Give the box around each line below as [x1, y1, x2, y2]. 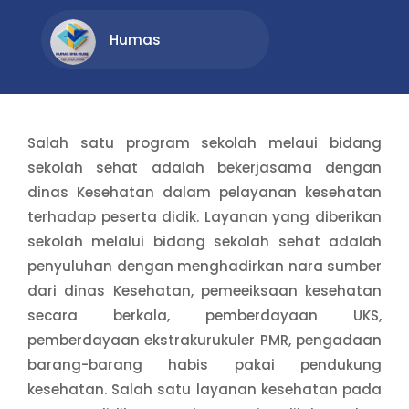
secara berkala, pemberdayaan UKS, [27, 305, 382, 325]
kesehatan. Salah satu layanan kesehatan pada [27, 379, 382, 399]
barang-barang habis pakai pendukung [27, 354, 382, 374]
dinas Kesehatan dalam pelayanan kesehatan [27, 182, 382, 202]
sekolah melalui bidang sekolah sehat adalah [27, 231, 382, 251]
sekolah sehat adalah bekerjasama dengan [27, 157, 382, 177]
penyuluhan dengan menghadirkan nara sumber [27, 256, 382, 276]
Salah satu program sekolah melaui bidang [27, 132, 382, 152]
